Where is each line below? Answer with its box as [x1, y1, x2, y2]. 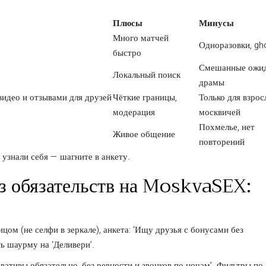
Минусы [199, 16, 234, 30]
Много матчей [113, 31, 169, 45]
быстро [113, 46, 141, 59]
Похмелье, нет [199, 120, 255, 134]
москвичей [199, 105, 240, 119]
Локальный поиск [113, 68, 180, 81]
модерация [113, 105, 155, 119]
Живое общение [113, 127, 175, 141]
